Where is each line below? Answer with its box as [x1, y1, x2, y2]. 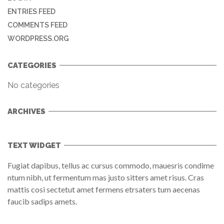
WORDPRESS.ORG [7, 34, 69, 42]
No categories [7, 80, 59, 90]
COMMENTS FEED [7, 20, 67, 29]
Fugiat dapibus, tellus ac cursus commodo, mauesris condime [7, 160, 214, 170]
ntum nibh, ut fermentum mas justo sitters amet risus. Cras [7, 172, 204, 182]
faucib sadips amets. [7, 196, 77, 206]
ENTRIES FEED [7, 7, 55, 15]
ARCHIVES [7, 106, 45, 116]
